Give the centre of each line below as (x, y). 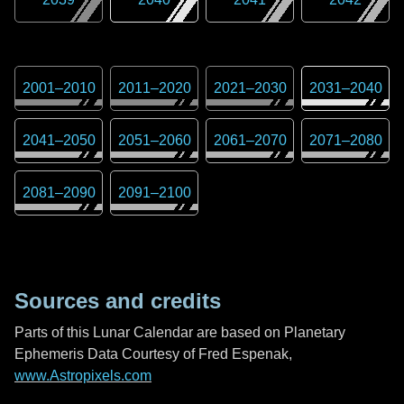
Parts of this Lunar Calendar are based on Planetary (180, 332)
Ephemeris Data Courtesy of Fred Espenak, (153, 354)
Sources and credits (118, 301)
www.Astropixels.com (83, 376)
